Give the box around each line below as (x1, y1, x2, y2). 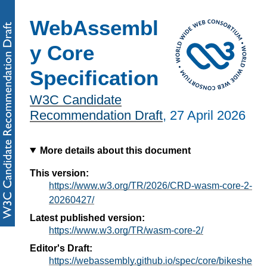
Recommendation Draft (30, 108, 163, 123)
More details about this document (39, 145, 191, 156)
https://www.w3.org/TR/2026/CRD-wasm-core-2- (49, 180, 252, 191)
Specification (30, 66, 159, 89)
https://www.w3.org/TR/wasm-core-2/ (49, 225, 203, 235)
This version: (30, 167, 89, 178)
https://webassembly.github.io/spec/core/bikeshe (49, 255, 252, 266)
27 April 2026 (170, 108, 246, 123)
